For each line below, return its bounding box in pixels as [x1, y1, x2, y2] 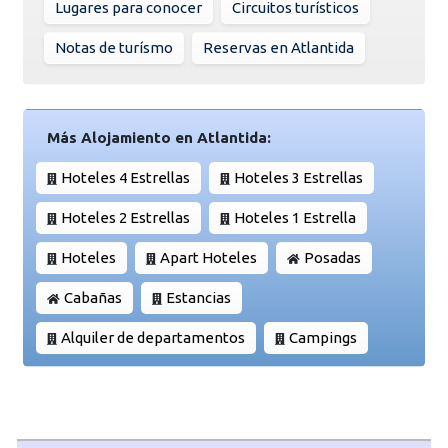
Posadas [304, 248, 361, 266]
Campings [289, 328, 357, 346]
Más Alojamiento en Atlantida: [47, 128, 271, 146]
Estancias [166, 288, 231, 306]
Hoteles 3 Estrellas [234, 168, 363, 186]
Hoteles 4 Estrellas [61, 168, 190, 186]
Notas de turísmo [55, 38, 173, 56]
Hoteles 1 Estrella [234, 208, 356, 226]
